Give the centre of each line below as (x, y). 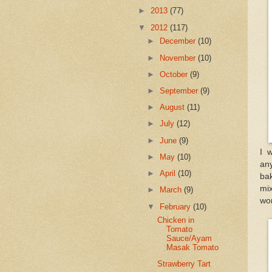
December (179, 41)
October (175, 74)
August (174, 107)
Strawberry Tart (184, 264)
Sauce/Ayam (189, 239)
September (180, 90)
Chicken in (176, 220)
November (179, 58)
